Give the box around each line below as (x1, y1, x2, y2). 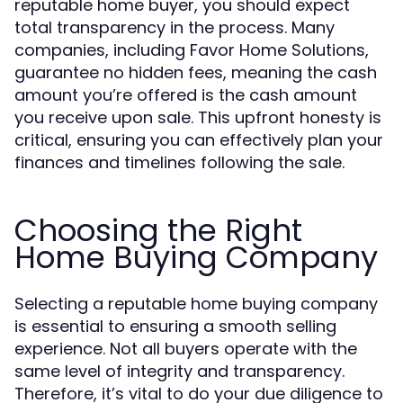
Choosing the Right (14, 209, 302, 252)
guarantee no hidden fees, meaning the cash (14, 61, 377, 84)
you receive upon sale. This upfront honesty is (14, 106, 381, 129)
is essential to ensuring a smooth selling (14, 315, 336, 337)
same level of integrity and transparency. (14, 360, 345, 382)
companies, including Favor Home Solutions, (14, 39, 369, 61)
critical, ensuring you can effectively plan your (14, 129, 383, 151)
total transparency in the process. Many (14, 16, 335, 39)
